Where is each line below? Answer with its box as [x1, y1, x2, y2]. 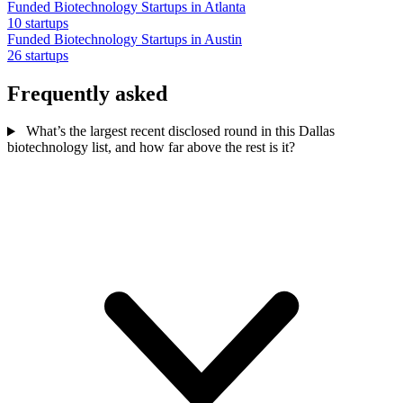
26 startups [7, 47, 68, 63]
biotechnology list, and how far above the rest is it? [7, 139, 295, 156]
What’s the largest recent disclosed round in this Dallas [22, 123, 335, 139]
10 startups [7, 14, 68, 31]
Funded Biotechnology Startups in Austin [7, 31, 242, 47]
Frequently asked [7, 81, 167, 105]
